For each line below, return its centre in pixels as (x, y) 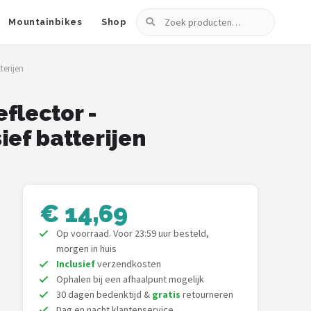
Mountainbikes (45, 22)
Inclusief (76, 264)
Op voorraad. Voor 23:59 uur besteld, (133, 233)
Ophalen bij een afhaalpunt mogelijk (130, 279)
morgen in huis (86, 249)
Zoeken (154, 17)
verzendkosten (128, 264)
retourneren (207, 294)
